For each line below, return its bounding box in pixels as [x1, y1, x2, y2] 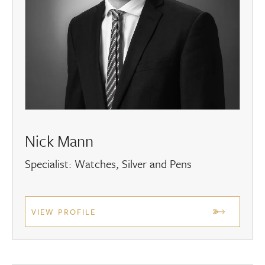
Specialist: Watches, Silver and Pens [25, 156, 192, 172]
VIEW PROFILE [31, 206, 96, 218]
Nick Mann [25, 130, 93, 153]
